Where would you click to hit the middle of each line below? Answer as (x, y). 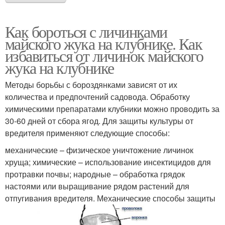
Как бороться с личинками (86, 31)
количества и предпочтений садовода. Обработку (97, 96)
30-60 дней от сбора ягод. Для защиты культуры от (99, 121)
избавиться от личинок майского (104, 55)
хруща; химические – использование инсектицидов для (108, 162)
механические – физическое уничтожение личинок (99, 150)
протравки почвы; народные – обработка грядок (95, 174)
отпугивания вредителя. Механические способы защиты (110, 198)
